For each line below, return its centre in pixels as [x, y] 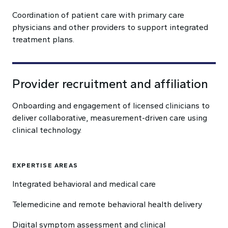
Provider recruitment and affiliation [110, 84]
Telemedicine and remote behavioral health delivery [107, 204]
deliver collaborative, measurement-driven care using [110, 118]
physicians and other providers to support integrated [110, 27]
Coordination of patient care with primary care [98, 15]
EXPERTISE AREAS [45, 165]
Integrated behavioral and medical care [84, 184]
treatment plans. [43, 39]
